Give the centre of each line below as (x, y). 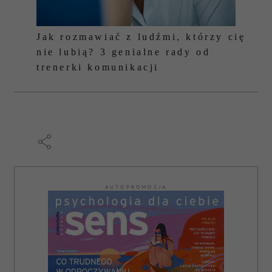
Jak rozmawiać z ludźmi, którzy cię (141, 37)
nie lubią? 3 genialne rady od (124, 52)
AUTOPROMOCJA (136, 187)
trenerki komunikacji (98, 67)
